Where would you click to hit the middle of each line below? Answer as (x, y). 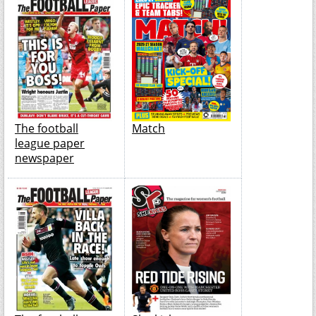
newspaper (44, 158)
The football (47, 128)
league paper (50, 143)
